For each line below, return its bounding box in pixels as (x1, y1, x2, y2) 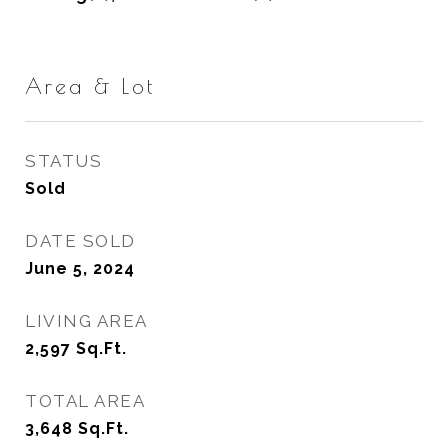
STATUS (25, 151, 102, 171)
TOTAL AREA (25, 391, 145, 411)
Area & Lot (25, 74, 155, 98)
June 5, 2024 (25, 259, 135, 278)
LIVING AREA (25, 311, 148, 331)
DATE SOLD (25, 231, 136, 251)
